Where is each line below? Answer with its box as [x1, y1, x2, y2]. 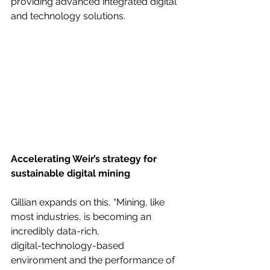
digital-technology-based [11, 240, 127, 252]
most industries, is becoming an [11, 211, 154, 223]
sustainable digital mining [11, 168, 130, 180]
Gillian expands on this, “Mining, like [11, 196, 167, 209]
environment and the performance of [11, 254, 177, 266]
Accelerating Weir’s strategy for [11, 153, 159, 165]
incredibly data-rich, [11, 225, 99, 237]
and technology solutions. [11, 10, 125, 22]
